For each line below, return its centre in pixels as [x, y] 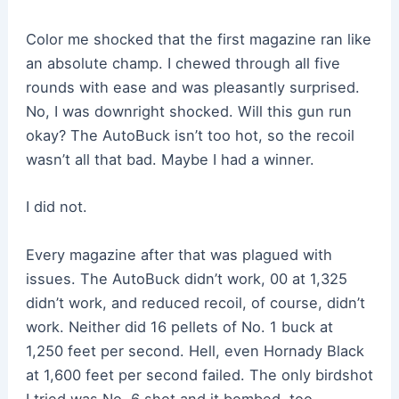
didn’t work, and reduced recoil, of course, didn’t [195, 302]
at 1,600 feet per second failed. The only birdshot [199, 375]
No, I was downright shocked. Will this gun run [188, 112]
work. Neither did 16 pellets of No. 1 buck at [179, 326]
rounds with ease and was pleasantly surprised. [192, 88]
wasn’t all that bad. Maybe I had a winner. [172, 160]
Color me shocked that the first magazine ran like [198, 40]
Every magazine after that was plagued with [179, 254]
